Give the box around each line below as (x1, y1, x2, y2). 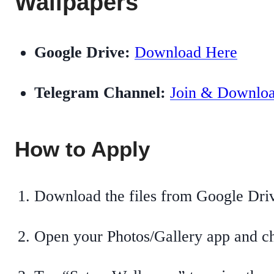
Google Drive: (34, 43, 130, 62)
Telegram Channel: (34, 83, 166, 102)
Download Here (135, 43, 237, 62)
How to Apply (15, 136, 150, 161)
